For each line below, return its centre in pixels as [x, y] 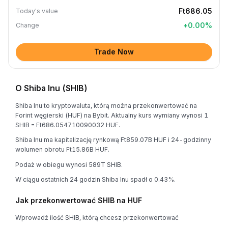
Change [27, 25]
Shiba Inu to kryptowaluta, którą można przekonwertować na [106, 105]
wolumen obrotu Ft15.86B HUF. [62, 149]
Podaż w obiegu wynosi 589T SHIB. [69, 164]
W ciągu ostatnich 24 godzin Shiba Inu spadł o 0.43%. [95, 179]
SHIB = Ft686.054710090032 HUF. [68, 125]
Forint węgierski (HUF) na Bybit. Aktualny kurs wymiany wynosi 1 [112, 115]
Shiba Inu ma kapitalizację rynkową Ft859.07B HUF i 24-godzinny [113, 140]
